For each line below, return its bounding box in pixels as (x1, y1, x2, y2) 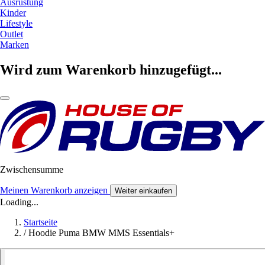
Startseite (24, 216, 57, 227)
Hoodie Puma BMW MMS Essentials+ (28, 227, 174, 238)
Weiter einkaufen (115, 186, 172, 195)
